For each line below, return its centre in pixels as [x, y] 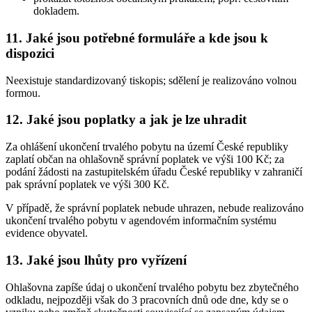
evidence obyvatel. [47, 233]
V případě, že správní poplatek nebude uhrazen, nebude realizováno [155, 208]
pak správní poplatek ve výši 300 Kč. [87, 185]
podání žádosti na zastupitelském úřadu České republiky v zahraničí [154, 172]
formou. [23, 93]
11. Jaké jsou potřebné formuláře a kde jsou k [137, 38]
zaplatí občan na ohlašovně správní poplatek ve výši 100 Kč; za [145, 159]
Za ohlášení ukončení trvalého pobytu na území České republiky [147, 147]
